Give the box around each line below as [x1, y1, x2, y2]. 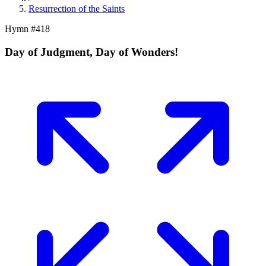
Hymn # [5, 24, 36, 34]
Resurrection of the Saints [28, 4, 125, 14]
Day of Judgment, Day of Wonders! [5, 45, 178, 58]
